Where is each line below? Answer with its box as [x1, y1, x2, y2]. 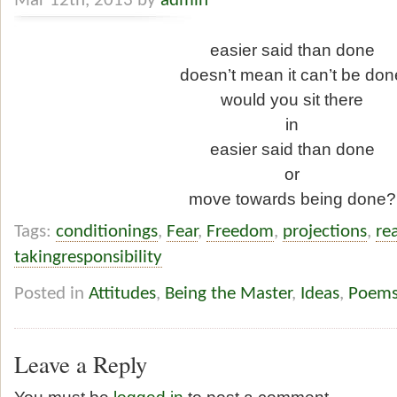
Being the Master [165, 284, 292, 303]
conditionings [56, 222, 158, 241]
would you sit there [221, 90, 364, 110]
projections [283, 222, 367, 241]
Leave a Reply [14, 347, 147, 379]
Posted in [14, 284, 89, 303]
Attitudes [89, 284, 156, 303]
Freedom [206, 222, 274, 241]
